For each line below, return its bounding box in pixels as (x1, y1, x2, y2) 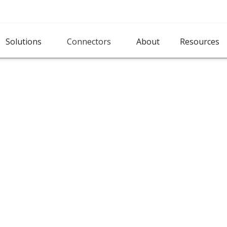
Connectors (66, 36, 111, 47)
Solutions (5, 36, 42, 47)
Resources (179, 36, 219, 47)
